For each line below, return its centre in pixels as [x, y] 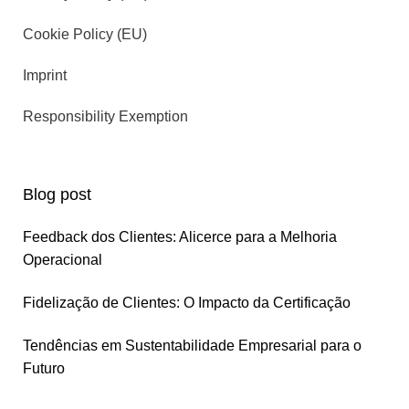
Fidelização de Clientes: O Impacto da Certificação [187, 303]
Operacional [63, 260]
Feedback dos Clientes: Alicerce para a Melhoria [180, 237]
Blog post [57, 194]
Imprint [45, 75]
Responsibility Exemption [105, 116]
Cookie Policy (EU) [85, 34]
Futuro [44, 368]
